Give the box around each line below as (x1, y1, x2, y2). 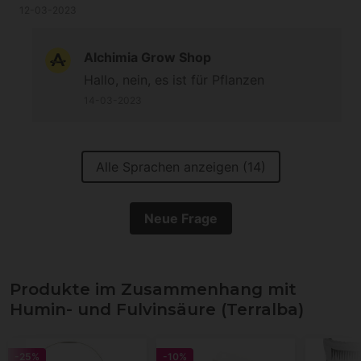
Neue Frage (143, 210, 218, 227)
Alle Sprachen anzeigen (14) (95, 159, 266, 176)
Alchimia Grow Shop (84, 49, 211, 66)
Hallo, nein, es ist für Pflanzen (84, 72, 264, 89)
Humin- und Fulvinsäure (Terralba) (10, 300, 304, 320)
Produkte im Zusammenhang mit (10, 280, 297, 300)
